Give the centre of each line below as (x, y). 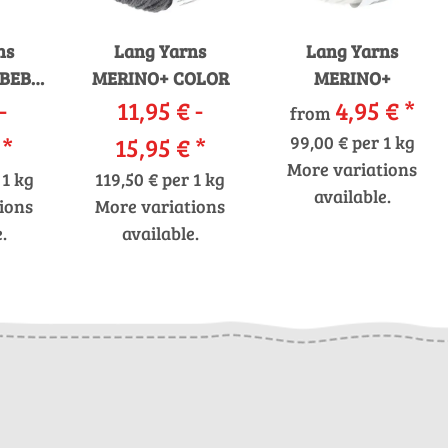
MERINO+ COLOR (160, 78)
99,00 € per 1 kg (352, 142)
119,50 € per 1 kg (160, 179)
